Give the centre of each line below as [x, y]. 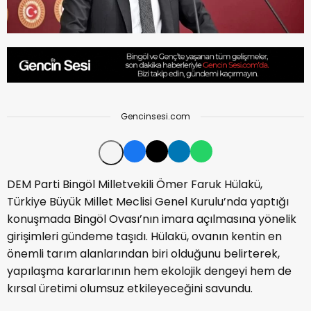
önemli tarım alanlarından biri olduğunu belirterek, [143, 254]
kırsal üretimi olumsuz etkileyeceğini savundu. [130, 289]
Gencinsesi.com [155, 117]
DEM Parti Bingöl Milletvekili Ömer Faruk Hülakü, [135, 185]
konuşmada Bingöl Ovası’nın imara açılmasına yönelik [152, 219]
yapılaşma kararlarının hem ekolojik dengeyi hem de [149, 271]
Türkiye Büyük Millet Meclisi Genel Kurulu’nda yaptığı [148, 202]
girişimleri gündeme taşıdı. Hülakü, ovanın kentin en [144, 237]
